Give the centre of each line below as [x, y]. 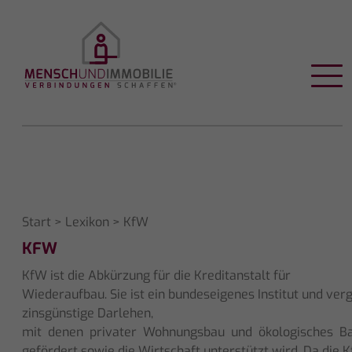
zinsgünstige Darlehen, [88, 313]
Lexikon [87, 222]
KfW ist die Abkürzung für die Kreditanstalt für [156, 275]
